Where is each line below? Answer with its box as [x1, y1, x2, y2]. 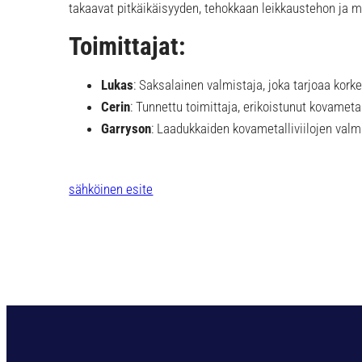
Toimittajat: [69, 32, 192, 62]
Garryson [101, 120, 152, 137]
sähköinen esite [69, 180, 154, 197]
